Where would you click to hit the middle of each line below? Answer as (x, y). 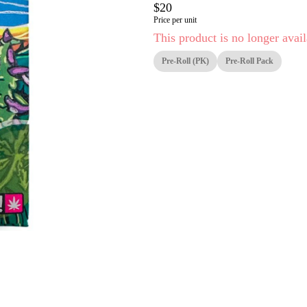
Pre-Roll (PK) (185, 61)
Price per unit (175, 20)
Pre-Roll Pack (249, 61)
